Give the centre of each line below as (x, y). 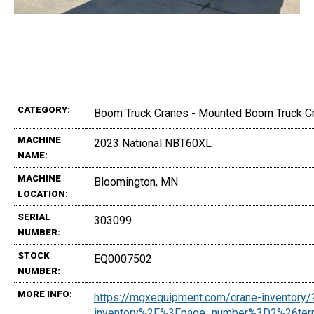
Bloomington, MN (136, 182)
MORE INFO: (45, 294)
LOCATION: (43, 194)
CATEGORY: (44, 110)
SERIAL (34, 217)
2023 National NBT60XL (153, 144)
